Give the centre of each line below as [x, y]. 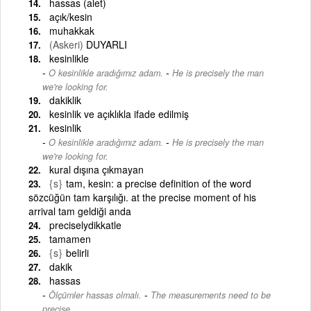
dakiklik [65, 100]
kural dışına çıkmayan [96, 169]
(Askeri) [66, 44]
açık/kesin [71, 16]
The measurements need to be [211, 295]
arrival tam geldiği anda [80, 211]
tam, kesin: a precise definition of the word [157, 183]
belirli [77, 252]
